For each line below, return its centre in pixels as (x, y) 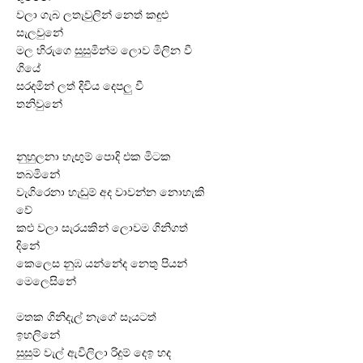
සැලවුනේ (40, 32)
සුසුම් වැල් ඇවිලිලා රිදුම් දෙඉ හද (94, 353)
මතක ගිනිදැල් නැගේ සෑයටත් (86, 318)
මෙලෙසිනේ (46, 282)
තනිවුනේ (39, 104)
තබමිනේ (38, 175)
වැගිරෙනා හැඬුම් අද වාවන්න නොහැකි (111, 193)
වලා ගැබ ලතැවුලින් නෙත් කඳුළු (92, 15)
